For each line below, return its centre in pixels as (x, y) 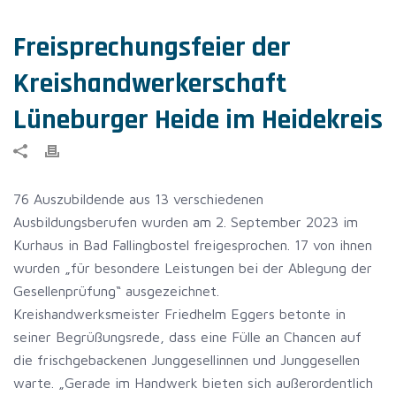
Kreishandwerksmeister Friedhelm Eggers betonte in (179, 314)
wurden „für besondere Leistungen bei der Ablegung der (193, 268)
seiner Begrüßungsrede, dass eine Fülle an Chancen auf (187, 337)
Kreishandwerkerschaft (150, 84)
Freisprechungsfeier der (152, 47)
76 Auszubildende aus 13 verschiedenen (138, 199)
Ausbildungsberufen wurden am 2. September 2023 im (186, 222)
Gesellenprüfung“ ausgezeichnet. (116, 291)
